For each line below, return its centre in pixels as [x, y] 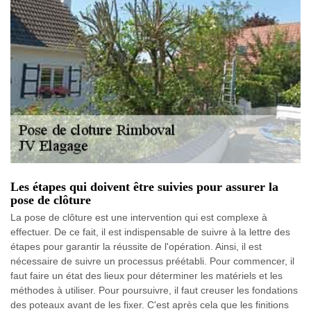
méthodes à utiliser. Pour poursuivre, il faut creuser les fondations [154, 290]
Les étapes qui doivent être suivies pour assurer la [144, 187]
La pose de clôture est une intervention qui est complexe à [139, 217]
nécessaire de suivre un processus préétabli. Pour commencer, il [152, 261]
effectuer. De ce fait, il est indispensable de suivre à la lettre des [150, 232]
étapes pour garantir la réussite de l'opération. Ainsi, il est [136, 246]
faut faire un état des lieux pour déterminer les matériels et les [146, 276]
